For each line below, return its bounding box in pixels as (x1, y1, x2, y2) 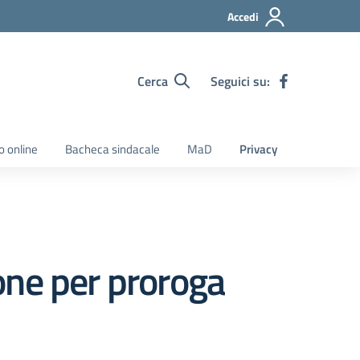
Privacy (239, 140, 277, 158)
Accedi (227, 8, 259, 25)
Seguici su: (211, 71, 270, 91)
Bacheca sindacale (65, 140, 160, 158)
